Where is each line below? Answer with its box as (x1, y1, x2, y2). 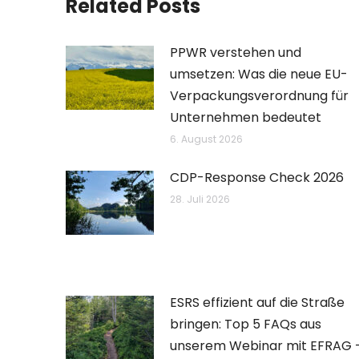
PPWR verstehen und (170, 43, 301, 62)
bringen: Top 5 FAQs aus (170, 315, 321, 333)
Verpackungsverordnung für (170, 87, 349, 105)
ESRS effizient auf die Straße (170, 293, 345, 312)
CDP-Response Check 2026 (170, 168, 344, 187)
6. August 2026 (170, 132, 243, 146)
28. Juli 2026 (170, 192, 230, 206)
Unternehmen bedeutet (170, 108, 321, 127)
